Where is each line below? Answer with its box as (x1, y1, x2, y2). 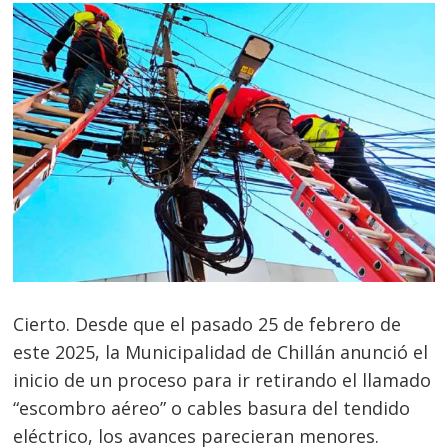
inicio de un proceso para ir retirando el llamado (13, 367, 432, 392)
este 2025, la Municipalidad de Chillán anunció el (13, 339, 429, 364)
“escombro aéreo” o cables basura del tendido (13, 395, 411, 420)
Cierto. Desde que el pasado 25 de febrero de (13, 311, 402, 336)
